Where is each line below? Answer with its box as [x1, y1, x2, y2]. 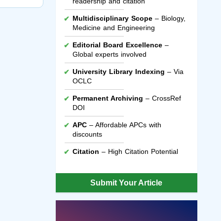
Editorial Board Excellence [72, 40, 162, 49]
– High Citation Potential [99, 147, 178, 155]
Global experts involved [72, 50, 147, 58]
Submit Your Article [90, 178, 163, 187]
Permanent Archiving [72, 94, 143, 102]
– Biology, [152, 14, 185, 22]
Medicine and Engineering [72, 23, 155, 32]
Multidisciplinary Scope [72, 14, 152, 22]
